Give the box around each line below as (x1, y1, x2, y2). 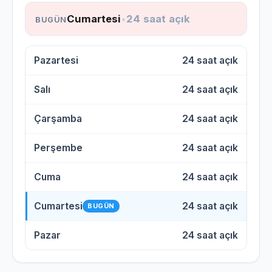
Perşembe (34, 141, 83, 154)
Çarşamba (34, 112, 82, 124)
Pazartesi (34, 54, 78, 66)
